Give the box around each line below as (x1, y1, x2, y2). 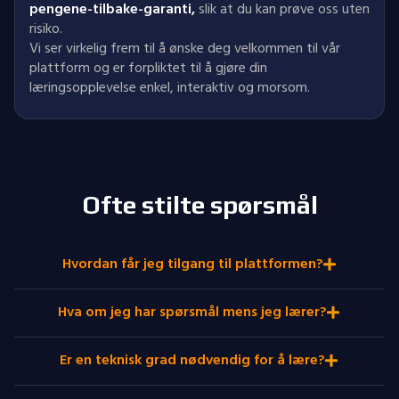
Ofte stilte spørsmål (81, 191, 318, 219)
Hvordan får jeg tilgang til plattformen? (61, 252, 323, 275)
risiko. (29, 17, 62, 40)
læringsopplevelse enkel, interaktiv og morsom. (29, 76, 310, 99)
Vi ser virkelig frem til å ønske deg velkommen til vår (29, 37, 340, 60)
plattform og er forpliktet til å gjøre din (29, 56, 267, 79)
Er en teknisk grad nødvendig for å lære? (60, 348, 325, 371)
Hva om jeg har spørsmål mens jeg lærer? (58, 300, 327, 323)
